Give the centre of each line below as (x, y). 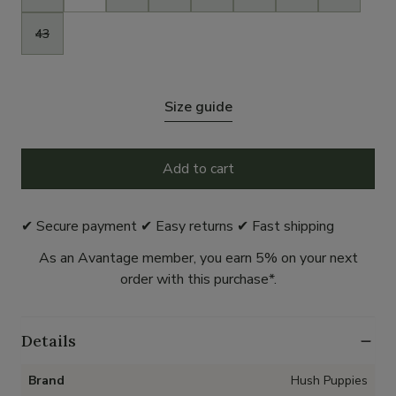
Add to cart (198, 169)
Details (49, 341)
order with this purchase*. (198, 280)
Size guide (198, 107)
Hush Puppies (329, 381)
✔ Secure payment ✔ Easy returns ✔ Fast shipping (178, 227)
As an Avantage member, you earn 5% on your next (198, 259)
